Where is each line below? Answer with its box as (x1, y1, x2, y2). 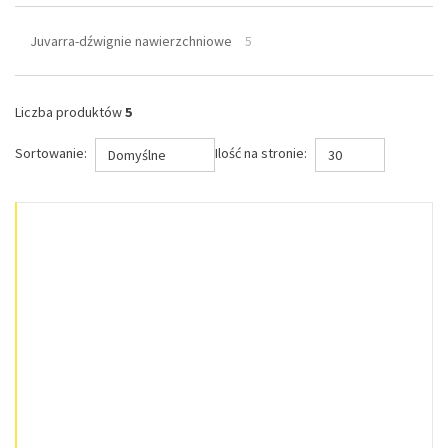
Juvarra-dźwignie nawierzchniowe (30, 32, 232, 50)
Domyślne (108, 146, 166, 164)
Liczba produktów (15, 103, 125, 121)
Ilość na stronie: (215, 144, 307, 163)
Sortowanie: (15, 144, 87, 163)
